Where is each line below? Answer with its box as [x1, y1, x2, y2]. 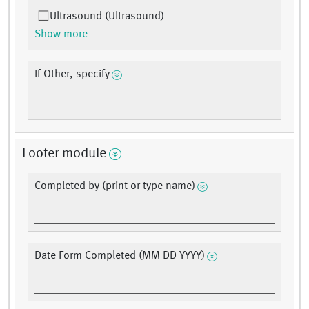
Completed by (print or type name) [34, 181, 195, 192]
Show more [34, 29, 88, 41]
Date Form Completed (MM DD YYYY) [34, 250, 205, 262]
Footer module [22, 147, 106, 161]
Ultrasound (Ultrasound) [50, 11, 164, 23]
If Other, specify [34, 69, 110, 81]
